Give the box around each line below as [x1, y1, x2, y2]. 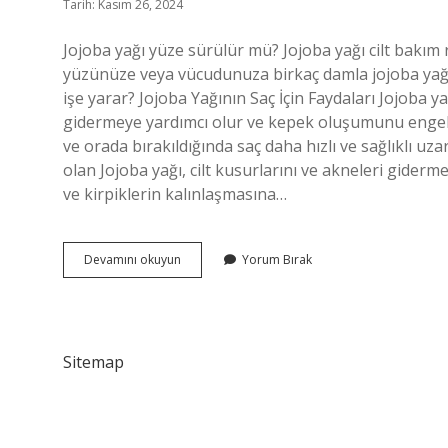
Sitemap [63, 351, 124, 373]
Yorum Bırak [242, 251, 312, 268]
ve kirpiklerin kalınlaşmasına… [63, 183, 287, 205]
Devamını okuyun [84, 251, 181, 268]
